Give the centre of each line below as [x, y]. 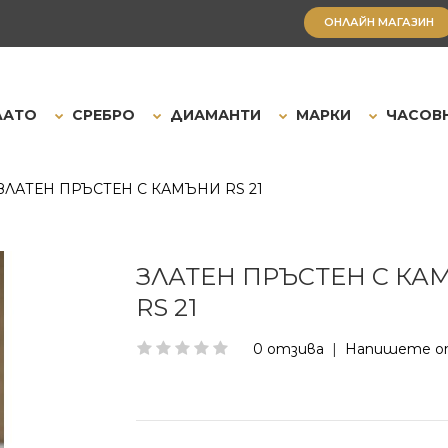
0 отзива [288, 349]
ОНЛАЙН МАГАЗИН [378, 22]
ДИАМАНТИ [215, 115]
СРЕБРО [103, 115]
